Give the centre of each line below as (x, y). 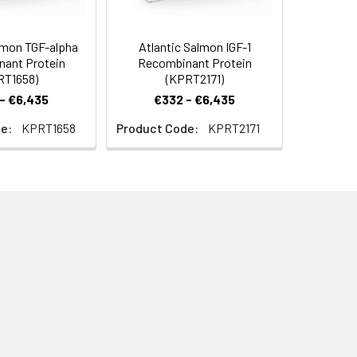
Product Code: (157, 128)
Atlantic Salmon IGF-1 (194, 47)
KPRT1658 (49, 128)
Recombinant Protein (194, 63)
